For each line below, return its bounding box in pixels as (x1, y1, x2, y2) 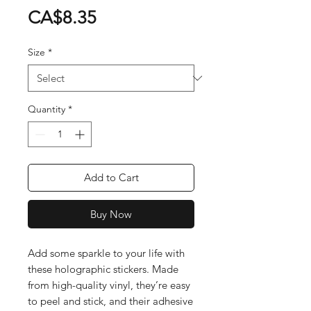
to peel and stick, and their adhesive (28, 294, 193, 308)
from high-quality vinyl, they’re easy (28, 278, 190, 292)
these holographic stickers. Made (28, 262, 178, 276)
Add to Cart (83, 171, 139, 184)
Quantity (28, 103, 65, 115)
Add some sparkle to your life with (28, 246, 185, 260)
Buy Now (90, 208, 132, 221)
